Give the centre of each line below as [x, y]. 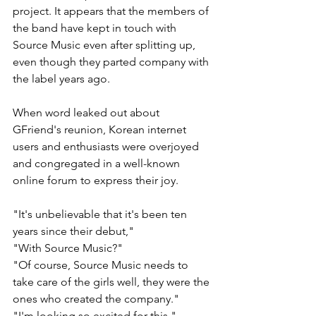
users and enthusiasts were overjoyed [107, 146]
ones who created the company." [99, 298]
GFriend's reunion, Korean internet [101, 129]
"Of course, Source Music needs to [102, 265]
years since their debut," [73, 231]
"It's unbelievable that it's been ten [101, 214]
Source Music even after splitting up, [105, 44]
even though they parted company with [112, 61]
